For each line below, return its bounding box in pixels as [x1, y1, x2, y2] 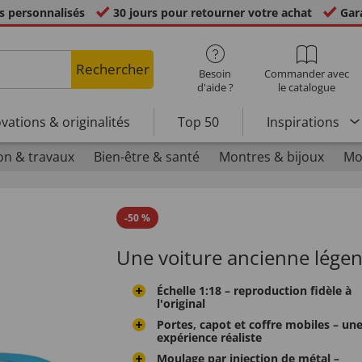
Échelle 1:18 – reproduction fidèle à [157, 283, 351, 298]
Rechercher [75, 60, 149, 78]
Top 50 [177, 112, 219, 131]
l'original [157, 296, 205, 311]
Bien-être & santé [93, 148, 200, 166]
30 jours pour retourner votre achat [110, 5, 315, 20]
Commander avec [264, 66, 350, 81]
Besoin [199, 66, 232, 81]
